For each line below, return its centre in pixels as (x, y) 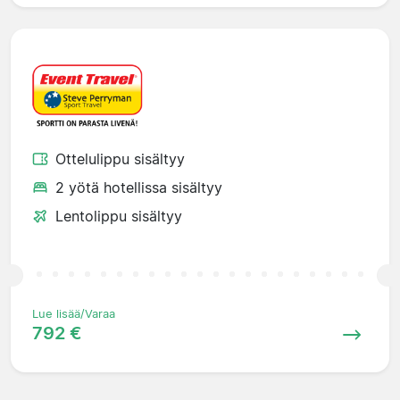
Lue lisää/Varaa (74, 313)
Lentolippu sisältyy (119, 216)
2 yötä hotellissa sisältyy (139, 187)
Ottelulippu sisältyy (120, 158)
